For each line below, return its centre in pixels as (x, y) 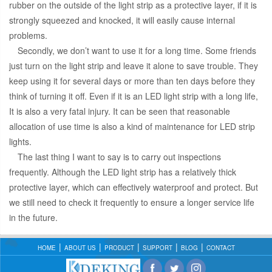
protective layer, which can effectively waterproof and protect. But (134, 187)
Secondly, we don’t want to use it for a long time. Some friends (137, 51)
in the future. (33, 218)
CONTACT (220, 248)
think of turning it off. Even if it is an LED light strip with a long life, (134, 96)
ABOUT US (80, 248)
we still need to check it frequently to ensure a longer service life (132, 202)
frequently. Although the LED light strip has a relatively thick (123, 172)
